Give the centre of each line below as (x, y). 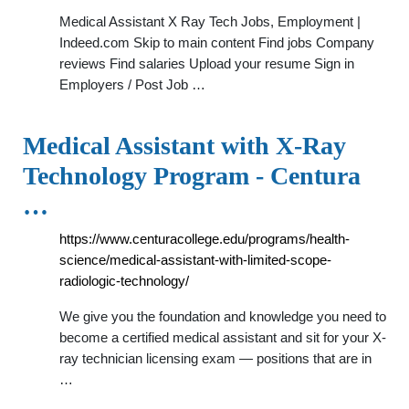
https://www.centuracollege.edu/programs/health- (204, 239)
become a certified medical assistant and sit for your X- (223, 337)
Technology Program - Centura (192, 176)
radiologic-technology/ (124, 281)
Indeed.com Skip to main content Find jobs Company (217, 42)
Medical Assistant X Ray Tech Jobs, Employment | (210, 21)
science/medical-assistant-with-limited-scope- (195, 260)
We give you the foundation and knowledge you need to (223, 316)
